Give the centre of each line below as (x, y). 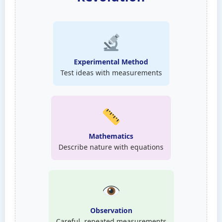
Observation (111, 210)
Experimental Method (111, 62)
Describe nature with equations (111, 147)
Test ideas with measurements (111, 73)
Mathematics (111, 136)
